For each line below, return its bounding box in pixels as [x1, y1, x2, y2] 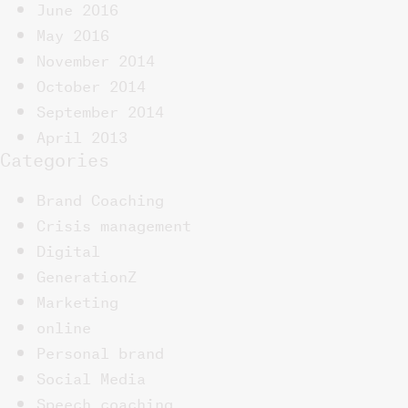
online [36, 313, 91, 338]
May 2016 [36, 21, 109, 46]
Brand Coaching [36, 186, 164, 210]
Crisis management [36, 211, 191, 236]
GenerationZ [36, 262, 137, 287]
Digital [36, 237, 100, 261]
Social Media [36, 364, 146, 389]
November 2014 [36, 46, 155, 71]
